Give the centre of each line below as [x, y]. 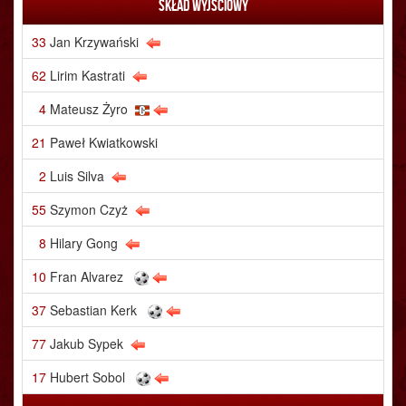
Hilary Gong [84, 243]
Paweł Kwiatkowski [104, 142]
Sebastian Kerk [93, 310]
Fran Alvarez [87, 276]
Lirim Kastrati [87, 75]
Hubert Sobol [87, 377]
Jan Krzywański [94, 42]
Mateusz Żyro [89, 109]
